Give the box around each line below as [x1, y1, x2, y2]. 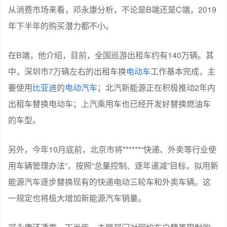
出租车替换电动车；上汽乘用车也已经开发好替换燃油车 [8, 98, 211, 110]
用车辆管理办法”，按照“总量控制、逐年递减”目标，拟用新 [8, 160, 219, 172]
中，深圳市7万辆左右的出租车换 [8, 65, 127, 78]
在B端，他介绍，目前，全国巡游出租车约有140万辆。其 [8, 49, 214, 61]
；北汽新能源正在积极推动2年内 [97, 82, 216, 94]
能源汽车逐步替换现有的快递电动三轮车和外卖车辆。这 [8, 176, 211, 188]
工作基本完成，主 [150, 65, 216, 78]
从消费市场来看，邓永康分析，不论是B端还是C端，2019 [8, 4, 217, 16]
